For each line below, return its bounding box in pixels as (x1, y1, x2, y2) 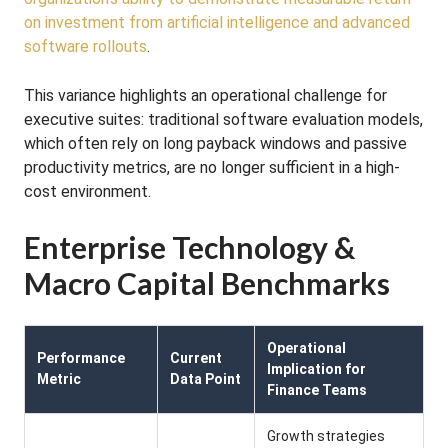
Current (170, 350, 222, 366)
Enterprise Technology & (24, 229, 355, 265)
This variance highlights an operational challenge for (24, 86, 387, 105)
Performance (37, 350, 125, 366)
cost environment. (24, 182, 151, 201)
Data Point (170, 371, 241, 387)
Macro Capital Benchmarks (24, 265, 390, 301)
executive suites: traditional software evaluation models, (24, 110, 423, 129)
